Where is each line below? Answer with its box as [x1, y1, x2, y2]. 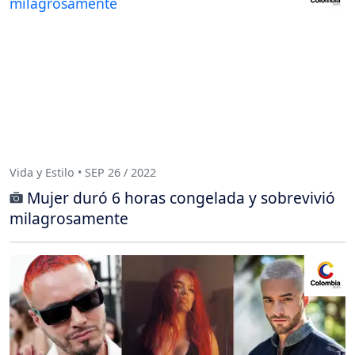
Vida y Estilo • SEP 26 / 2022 [10, 165, 156, 181]
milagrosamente [10, 207, 128, 229]
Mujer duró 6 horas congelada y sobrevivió [27, 186, 335, 208]
